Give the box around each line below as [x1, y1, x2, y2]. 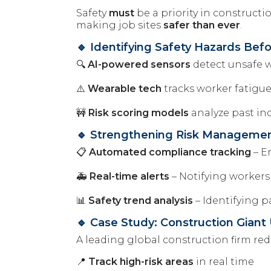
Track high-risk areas [88, 255, 194, 267]
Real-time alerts [90, 170, 169, 182]
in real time [194, 255, 254, 267]
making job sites [76, 19, 163, 31]
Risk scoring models [88, 106, 189, 119]
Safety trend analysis [88, 194, 193, 206]
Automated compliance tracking [89, 146, 251, 158]
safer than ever [163, 19, 240, 31]
